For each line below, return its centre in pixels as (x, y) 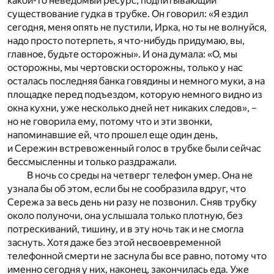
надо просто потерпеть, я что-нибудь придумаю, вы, (126, 41)
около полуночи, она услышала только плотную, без (125, 216)
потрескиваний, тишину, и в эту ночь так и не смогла (125, 229)
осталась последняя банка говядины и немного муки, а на (136, 81)
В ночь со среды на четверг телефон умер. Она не (140, 176)
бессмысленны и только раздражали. (92, 162)
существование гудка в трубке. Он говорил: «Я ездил (128, 14)
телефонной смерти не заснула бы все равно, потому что (137, 256)
